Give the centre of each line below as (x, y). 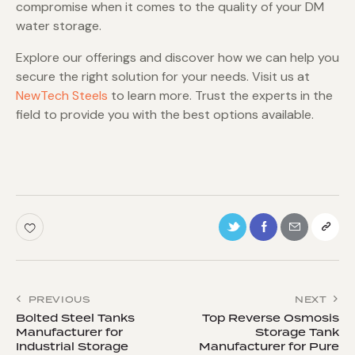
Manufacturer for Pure (269, 346)
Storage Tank (297, 332)
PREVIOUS (59, 299)
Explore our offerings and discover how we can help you (177, 58)
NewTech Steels (62, 96)
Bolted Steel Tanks (75, 317)
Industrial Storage (72, 346)
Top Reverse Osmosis (271, 317)
